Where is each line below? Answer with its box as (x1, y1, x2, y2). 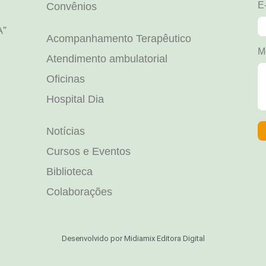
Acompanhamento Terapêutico (46, 33, 191, 45)
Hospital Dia (46, 93, 104, 106)
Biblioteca (46, 166, 93, 178)
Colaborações (46, 186, 112, 198)
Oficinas (46, 73, 85, 85)
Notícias (46, 125, 85, 138)
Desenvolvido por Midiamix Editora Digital (61, 234, 205, 243)
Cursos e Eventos (46, 145, 131, 158)
